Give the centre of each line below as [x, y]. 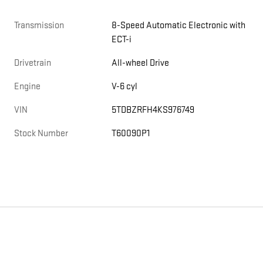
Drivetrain [33, 63]
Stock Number [41, 134]
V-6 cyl [125, 87]
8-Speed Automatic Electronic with [179, 26]
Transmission [39, 26]
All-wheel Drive [141, 63]
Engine [27, 87]
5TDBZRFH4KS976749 [153, 110]
